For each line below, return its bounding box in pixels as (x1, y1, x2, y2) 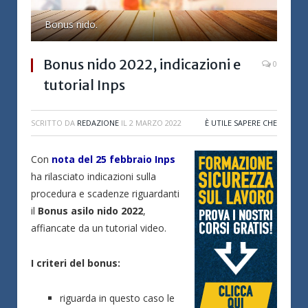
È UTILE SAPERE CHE (205, 118, 277, 129)
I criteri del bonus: (31, 256, 120, 270)
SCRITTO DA (31, 118, 77, 129)
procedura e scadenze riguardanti (31, 187, 179, 201)
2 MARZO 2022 (129, 118, 181, 129)
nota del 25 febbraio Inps (49, 153, 175, 166)
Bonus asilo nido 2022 (38, 204, 143, 218)
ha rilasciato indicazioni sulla (31, 170, 156, 184)
